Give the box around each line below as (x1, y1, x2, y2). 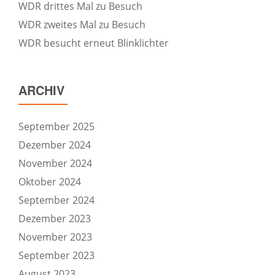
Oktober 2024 (18, 175, 81, 188)
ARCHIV (18, 81, 64, 99)
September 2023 (18, 249, 95, 262)
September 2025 (18, 120, 95, 133)
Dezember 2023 (18, 212, 91, 225)
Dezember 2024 (18, 138, 91, 152)
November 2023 (18, 230, 92, 244)
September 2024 (18, 193, 95, 207)
